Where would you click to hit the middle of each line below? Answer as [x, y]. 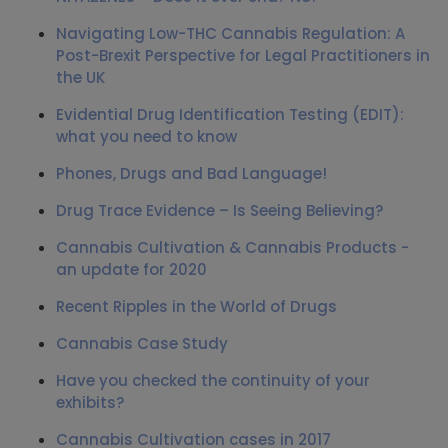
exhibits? [90, 402]
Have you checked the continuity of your [213, 380]
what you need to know [146, 136]
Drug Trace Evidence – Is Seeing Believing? [219, 210]
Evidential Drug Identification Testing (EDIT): [230, 114]
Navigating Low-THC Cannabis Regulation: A [230, 33]
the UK [80, 77]
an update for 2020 [131, 269]
